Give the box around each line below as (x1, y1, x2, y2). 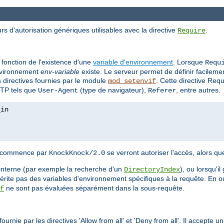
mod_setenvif (108, 77, 156, 85)
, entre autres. (176, 86, 220, 94)
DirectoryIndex (124, 165, 180, 174)
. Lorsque (173, 58, 205, 66)
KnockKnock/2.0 (49, 149, 105, 157)
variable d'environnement (93, 58, 173, 66)
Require (177, 26, 205, 35)
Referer (148, 86, 176, 95)
